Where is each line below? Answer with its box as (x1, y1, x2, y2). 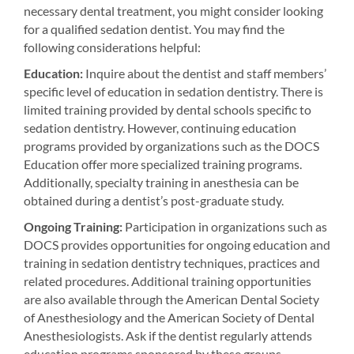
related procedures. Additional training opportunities (24, 273, 311, 288)
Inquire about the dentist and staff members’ (83, 66, 326, 81)
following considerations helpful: (24, 40, 201, 55)
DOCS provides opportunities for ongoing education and (24, 237, 330, 252)
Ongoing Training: (24, 219, 122, 234)
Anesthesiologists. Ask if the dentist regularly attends (24, 328, 312, 343)
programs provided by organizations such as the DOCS (24, 138, 319, 153)
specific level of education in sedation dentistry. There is (24, 84, 323, 99)
